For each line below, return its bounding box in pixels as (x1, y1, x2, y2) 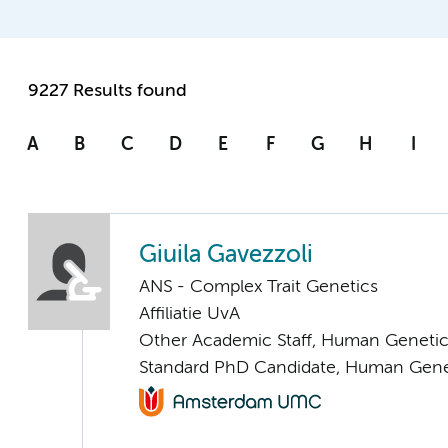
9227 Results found (28, 82, 187, 101)
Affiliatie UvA (139, 305, 240, 324)
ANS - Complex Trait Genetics (139, 278, 378, 297)
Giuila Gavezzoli (139, 244, 313, 268)
